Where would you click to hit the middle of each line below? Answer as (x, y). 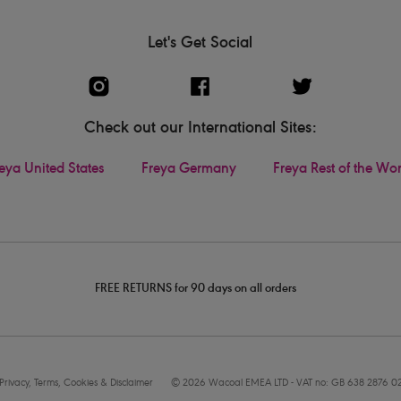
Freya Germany (188, 170)
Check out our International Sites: (200, 128)
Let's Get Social (200, 43)
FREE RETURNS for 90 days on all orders (195, 290)
